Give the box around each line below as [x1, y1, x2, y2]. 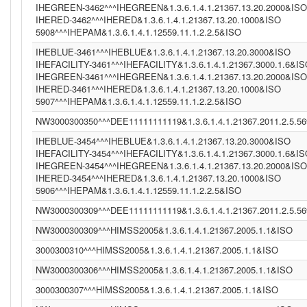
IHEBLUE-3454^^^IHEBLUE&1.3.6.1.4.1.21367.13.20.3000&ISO [36, 134, 291, 147]
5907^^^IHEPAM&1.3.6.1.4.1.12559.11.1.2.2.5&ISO [36, 95, 241, 108]
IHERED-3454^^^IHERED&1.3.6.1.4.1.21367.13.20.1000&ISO [36, 171, 281, 184]
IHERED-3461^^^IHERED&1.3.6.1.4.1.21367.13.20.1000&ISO [36, 82, 281, 95]
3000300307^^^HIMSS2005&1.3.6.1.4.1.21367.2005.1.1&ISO [36, 283, 278, 296]
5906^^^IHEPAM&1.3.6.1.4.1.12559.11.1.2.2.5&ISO [36, 184, 241, 197]
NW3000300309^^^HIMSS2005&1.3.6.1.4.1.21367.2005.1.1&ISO [36, 223, 293, 236]
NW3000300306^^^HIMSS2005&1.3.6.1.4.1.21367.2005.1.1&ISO [36, 263, 293, 276]
